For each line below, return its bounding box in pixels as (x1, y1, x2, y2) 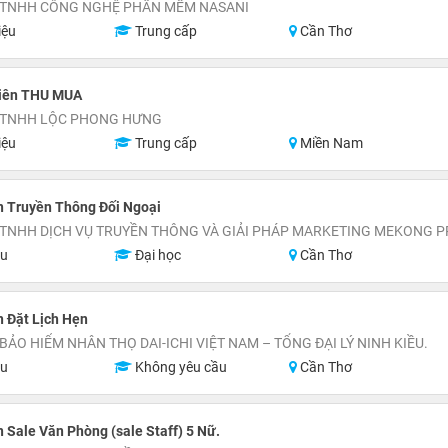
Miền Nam (297, 135, 364, 151)
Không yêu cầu (131, 359, 227, 375)
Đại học (131, 247, 181, 263)
